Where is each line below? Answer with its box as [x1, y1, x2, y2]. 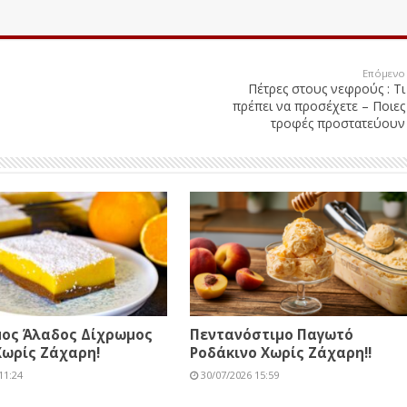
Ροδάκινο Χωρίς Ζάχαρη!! [189, 342, 372, 362]
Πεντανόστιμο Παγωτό [189, 324, 353, 343]
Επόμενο [362, 66, 405, 80]
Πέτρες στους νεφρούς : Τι [247, 80, 405, 97]
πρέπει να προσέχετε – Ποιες [232, 97, 405, 114]
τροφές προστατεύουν [270, 114, 405, 132]
